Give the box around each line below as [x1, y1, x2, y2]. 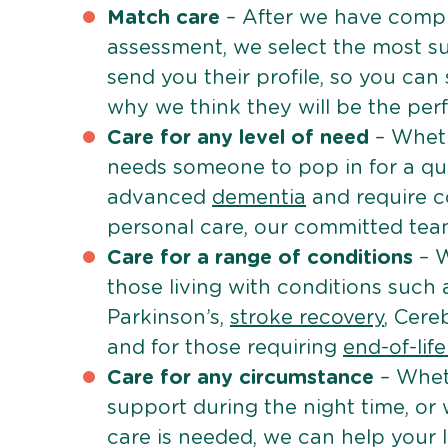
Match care [107, 8, 220, 29]
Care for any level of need [107, 128, 369, 149]
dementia [212, 188, 306, 209]
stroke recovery [230, 308, 384, 329]
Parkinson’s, [107, 308, 230, 329]
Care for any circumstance [107, 368, 374, 389]
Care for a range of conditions [107, 248, 413, 269]
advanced [107, 188, 212, 209]
